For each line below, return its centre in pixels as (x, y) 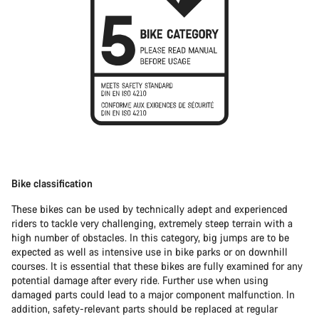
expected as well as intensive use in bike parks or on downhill (150, 252)
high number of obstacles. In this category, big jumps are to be (150, 238)
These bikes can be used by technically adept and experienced (150, 209)
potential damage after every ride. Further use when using (140, 281)
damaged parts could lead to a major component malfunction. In (153, 295)
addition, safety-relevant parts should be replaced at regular (145, 309)
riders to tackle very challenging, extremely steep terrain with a (152, 224)
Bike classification (52, 184)
